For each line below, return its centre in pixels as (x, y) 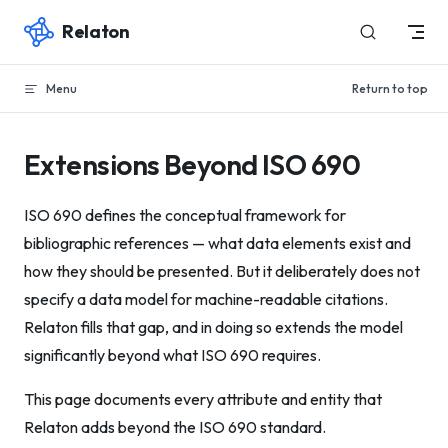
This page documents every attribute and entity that (203, 399)
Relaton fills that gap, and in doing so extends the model (213, 327)
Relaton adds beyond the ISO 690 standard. (175, 427)
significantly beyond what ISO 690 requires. (172, 355)
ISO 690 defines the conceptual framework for (185, 215)
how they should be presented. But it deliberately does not (222, 271)
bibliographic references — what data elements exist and (217, 243)
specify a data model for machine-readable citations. (206, 299)
